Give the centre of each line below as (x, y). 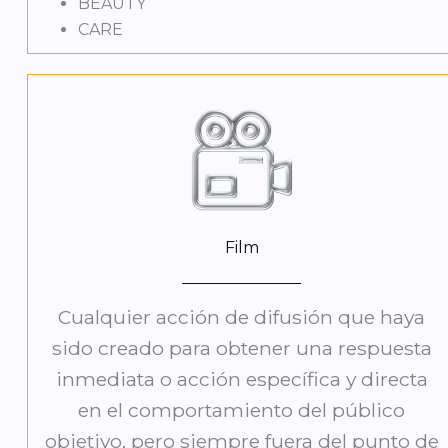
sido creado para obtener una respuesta (241, 348)
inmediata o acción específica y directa (241, 379)
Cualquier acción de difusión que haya (242, 317)
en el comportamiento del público (242, 410)
